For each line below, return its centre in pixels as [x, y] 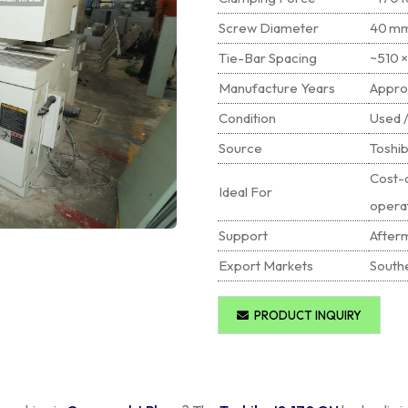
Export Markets [266, 265]
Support [243, 235]
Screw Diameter [269, 28]
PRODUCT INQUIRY [305, 315]
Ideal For [245, 192]
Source [240, 148]
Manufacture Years [277, 88]
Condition [247, 118]
